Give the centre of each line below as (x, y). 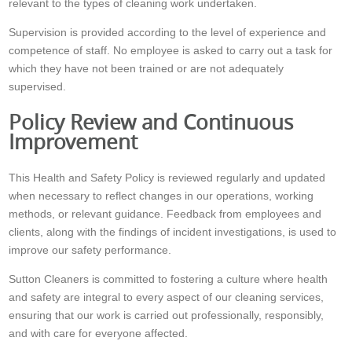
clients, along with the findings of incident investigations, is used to (173, 231)
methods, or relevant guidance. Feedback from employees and (165, 213)
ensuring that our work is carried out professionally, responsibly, (167, 315)
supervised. (38, 87)
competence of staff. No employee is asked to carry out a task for (171, 51)
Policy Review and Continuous (151, 122)
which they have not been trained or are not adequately (147, 69)
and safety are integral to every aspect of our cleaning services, (167, 297)
